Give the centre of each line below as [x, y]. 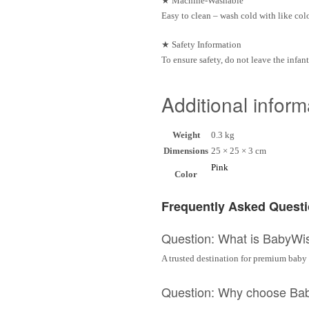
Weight [186, 134]
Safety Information [207, 44]
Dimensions [186, 150]
